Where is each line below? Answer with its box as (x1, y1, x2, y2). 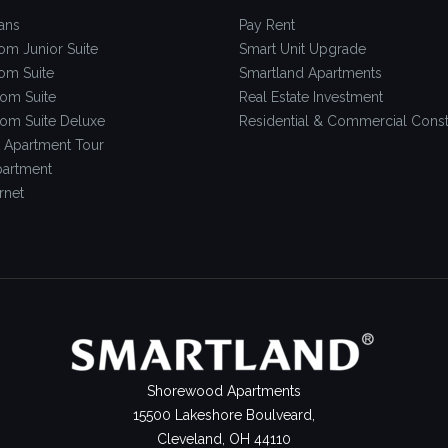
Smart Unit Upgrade (239, 41, 366, 58)
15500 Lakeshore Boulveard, (133, 407, 315, 424)
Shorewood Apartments (147, 383, 301, 400)
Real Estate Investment (239, 89, 383, 106)
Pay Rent (239, 17, 295, 34)
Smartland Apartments (239, 65, 382, 82)
